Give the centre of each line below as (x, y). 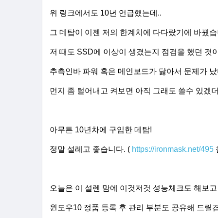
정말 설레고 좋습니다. (89, 149)
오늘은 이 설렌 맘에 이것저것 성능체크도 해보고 (133, 188)
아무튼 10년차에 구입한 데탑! (101, 130)
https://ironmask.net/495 (173, 149)
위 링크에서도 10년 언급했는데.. (106, 13)
